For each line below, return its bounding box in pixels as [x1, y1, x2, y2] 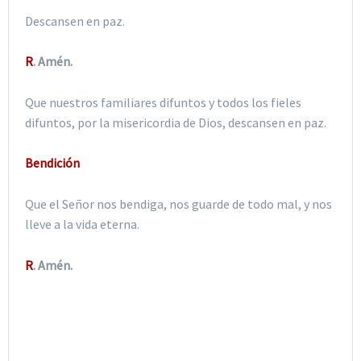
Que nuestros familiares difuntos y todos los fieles [25, 93, 301, 110]
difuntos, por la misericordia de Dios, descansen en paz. [25, 114, 326, 131]
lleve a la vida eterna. [25, 215, 139, 232]
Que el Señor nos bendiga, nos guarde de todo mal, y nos [25, 195, 332, 212]
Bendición [25, 155, 80, 172]
